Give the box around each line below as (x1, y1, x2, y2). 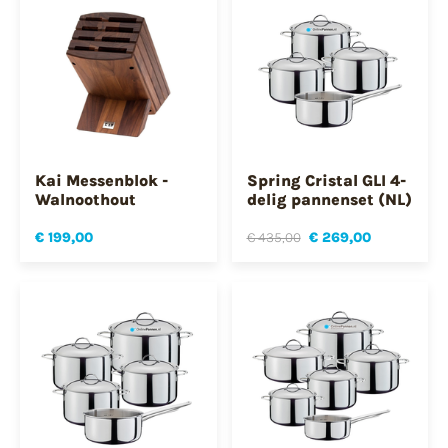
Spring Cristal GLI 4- (246, 170, 406, 190)
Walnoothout (35, 189, 136, 209)
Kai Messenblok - (35, 170, 168, 190)
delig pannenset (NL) (246, 189, 412, 209)
